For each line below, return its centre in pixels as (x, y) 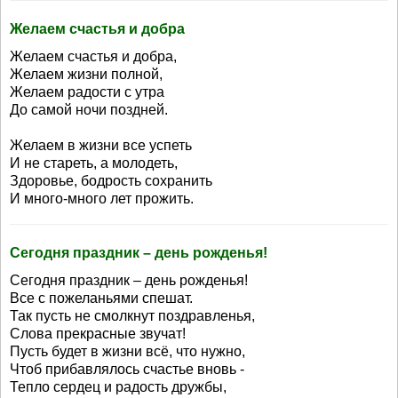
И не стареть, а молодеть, (94, 163)
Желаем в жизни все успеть (101, 145)
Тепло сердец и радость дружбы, (118, 387)
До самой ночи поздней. (89, 110)
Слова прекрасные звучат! (98, 334)
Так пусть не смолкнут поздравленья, (132, 316)
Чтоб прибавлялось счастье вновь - (127, 369)
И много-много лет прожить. (102, 199)
